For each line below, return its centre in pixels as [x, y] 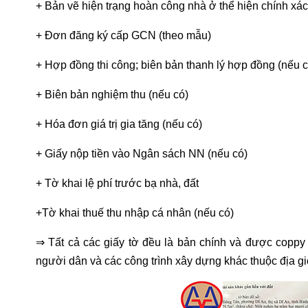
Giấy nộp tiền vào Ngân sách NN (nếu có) [145, 153]
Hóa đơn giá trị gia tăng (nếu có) [123, 124]
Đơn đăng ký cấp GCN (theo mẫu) [126, 35]
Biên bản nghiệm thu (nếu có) [115, 94]
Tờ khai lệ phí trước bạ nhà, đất [120, 183]
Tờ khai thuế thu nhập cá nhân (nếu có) [138, 212]
